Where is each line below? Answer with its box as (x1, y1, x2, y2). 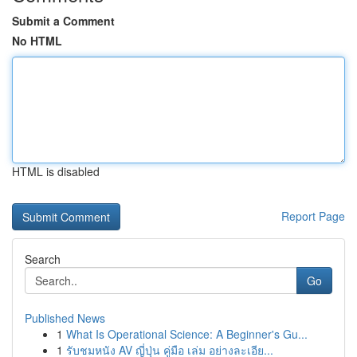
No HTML (12, 33, 62, 49)
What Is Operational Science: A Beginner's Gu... (66, 326, 308, 342)
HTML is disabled (12, 163, 100, 179)
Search (25, 251, 61, 267)
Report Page (281, 208, 345, 224)
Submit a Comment (12, 13, 115, 29)
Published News (25, 310, 105, 326)
